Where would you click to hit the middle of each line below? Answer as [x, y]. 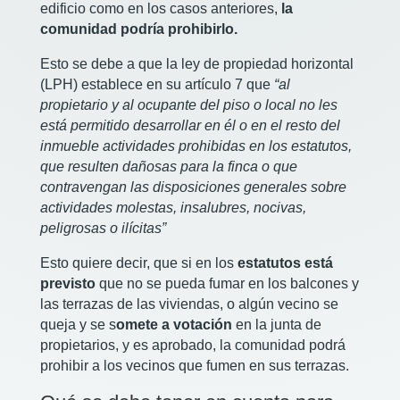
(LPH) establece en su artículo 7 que [157, 85]
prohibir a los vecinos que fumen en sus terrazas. [196, 366]
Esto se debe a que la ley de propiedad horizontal [196, 64]
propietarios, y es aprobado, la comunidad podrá [192, 346]
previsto [69, 284]
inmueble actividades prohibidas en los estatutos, [196, 146]
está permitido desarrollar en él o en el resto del [190, 126]
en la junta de [276, 325]
